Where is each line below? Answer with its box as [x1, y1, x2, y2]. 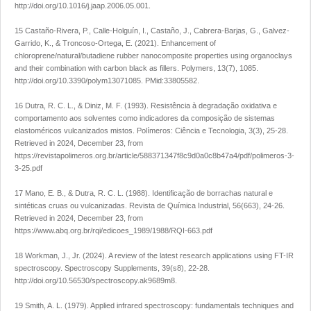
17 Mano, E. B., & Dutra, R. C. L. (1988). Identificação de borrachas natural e [15, 189, 273, 198]
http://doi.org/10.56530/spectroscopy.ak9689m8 [15, 276, 175, 285]
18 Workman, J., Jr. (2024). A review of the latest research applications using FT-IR [15, 251, 294, 260]
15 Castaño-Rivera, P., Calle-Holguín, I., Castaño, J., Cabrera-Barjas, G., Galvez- [15, 26, 289, 35]
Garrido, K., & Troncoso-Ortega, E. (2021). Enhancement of [15, 39, 216, 48]
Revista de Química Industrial [129, 201, 228, 210]
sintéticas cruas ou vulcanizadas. [15, 201, 129, 210]
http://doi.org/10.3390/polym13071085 [15, 76, 141, 85]
